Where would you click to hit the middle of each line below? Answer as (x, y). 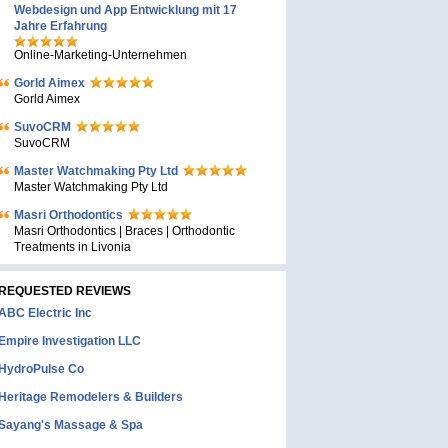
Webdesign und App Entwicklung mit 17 (125, 10)
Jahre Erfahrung (60, 26)
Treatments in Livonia (72, 247)
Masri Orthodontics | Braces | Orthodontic (124, 231)
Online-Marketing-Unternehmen (100, 55)
